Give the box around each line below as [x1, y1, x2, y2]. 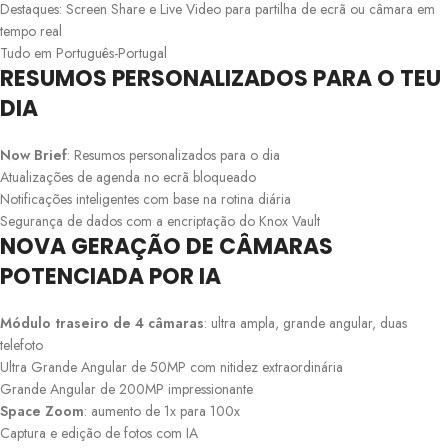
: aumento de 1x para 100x [84, 400, 240, 421]
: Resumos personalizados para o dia [67, 144, 280, 165]
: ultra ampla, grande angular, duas [204, 312, 407, 333]
